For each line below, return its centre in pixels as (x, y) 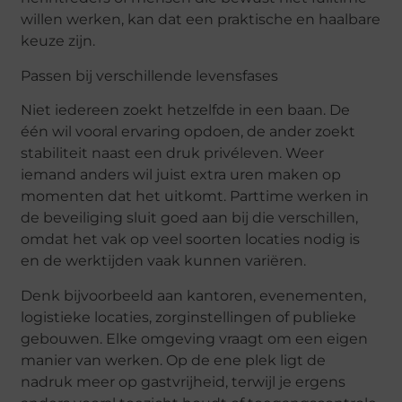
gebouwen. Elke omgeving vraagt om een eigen (195, 338)
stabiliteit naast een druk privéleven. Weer (173, 153)
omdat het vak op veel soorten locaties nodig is (191, 240)
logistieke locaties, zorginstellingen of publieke (189, 317)
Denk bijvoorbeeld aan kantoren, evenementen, (194, 295)
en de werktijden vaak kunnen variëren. (164, 261)
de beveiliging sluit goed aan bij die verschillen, (190, 218)
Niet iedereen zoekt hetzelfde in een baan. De (186, 110)
